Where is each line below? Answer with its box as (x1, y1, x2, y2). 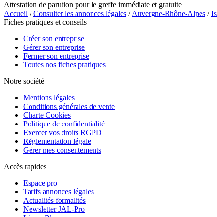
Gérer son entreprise (23, 43, 85, 51)
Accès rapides (4, 162, 46, 170)
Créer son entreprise (23, 34, 84, 43)
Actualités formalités (23, 196, 86, 204)
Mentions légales (23, 93, 75, 102)
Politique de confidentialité (23, 119, 105, 128)
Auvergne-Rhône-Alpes (132, 9, 205, 17)
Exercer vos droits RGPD (23, 128, 102, 137)
